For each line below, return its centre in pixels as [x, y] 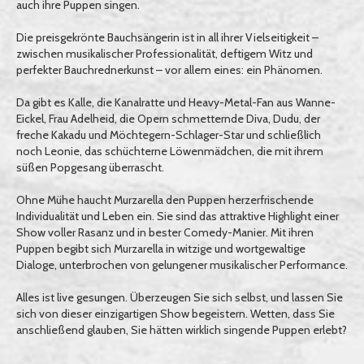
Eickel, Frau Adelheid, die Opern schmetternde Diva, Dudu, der [168, 119]
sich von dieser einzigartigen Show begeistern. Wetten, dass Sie [175, 314]
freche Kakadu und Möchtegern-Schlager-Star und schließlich [169, 135]
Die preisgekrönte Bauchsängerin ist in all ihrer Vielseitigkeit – [167, 37]
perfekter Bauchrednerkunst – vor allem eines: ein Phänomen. [169, 70]
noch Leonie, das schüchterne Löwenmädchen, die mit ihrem [170, 151]
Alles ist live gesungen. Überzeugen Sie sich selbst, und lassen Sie [180, 297]
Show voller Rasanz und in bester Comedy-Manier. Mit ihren [165, 232]
